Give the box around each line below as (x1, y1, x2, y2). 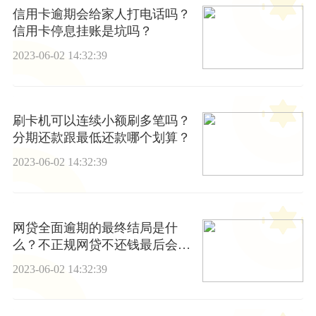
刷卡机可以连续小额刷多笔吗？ (12, 114, 190, 128)
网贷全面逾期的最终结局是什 (12, 220, 178, 235)
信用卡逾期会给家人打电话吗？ (12, 7, 190, 22)
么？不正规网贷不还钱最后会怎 (12, 237, 190, 252)
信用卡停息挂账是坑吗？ (12, 24, 152, 39)
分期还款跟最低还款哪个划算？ (12, 130, 190, 145)
